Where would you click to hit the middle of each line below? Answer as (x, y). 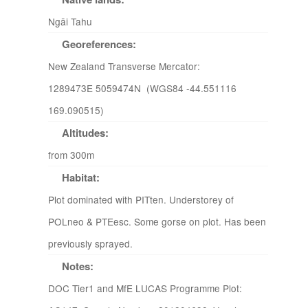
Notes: (78, 266)
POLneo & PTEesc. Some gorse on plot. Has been (157, 221)
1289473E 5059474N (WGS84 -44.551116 (142, 88)
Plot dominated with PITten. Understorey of (141, 199)
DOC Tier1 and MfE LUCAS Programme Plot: (145, 288)
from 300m (71, 155)
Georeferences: (99, 44)
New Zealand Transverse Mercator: (125, 66)
